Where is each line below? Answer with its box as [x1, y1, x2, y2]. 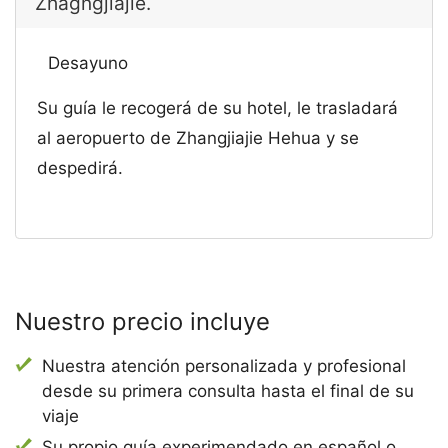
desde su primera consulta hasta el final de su [42, 381, 415, 402]
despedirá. [37, 157, 124, 178]
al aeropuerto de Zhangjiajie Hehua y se [37, 127, 360, 148]
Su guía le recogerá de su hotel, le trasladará [37, 97, 399, 118]
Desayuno [47, 52, 128, 73]
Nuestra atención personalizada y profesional [42, 356, 407, 377]
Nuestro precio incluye [15, 307, 270, 337]
